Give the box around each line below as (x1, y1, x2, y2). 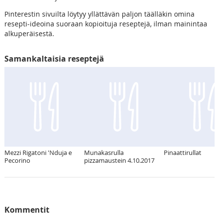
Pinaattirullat (163, 148, 201, 157)
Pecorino (4, 155, 30, 165)
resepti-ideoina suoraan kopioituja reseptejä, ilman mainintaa (4, 19, 207, 28)
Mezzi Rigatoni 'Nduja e (4, 148, 72, 157)
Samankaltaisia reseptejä (4, 53, 104, 64)
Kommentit (4, 204, 49, 215)
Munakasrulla (84, 148, 124, 157)
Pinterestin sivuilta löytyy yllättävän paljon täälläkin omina (4, 9, 195, 19)
